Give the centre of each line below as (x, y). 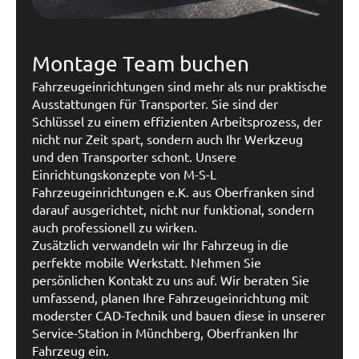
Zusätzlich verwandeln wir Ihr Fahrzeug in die (160, 244)
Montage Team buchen (141, 64)
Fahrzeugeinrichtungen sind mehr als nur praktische (179, 86)
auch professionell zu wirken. (115, 227)
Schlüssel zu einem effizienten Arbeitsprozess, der (177, 121)
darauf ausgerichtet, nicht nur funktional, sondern (173, 209)
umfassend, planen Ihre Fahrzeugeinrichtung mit (170, 297)
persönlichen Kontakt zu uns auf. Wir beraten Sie (171, 280)
